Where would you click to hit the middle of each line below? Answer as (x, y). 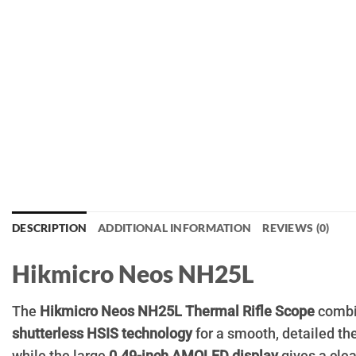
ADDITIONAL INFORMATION (175, 227)
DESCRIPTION (50, 227)
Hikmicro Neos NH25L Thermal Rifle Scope (177, 312)
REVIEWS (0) (296, 227)
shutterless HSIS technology (102, 334)
